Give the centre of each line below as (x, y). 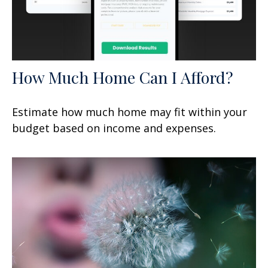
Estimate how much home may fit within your (130, 112)
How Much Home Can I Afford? (123, 77)
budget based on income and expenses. (114, 128)
